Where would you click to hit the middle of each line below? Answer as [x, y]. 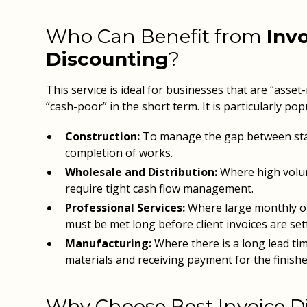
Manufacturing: [109, 243]
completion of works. [119, 153]
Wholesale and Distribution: [142, 172]
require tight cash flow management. [160, 188]
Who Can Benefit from [157, 36]
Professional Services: [125, 208]
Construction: [103, 136]
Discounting [108, 59]
